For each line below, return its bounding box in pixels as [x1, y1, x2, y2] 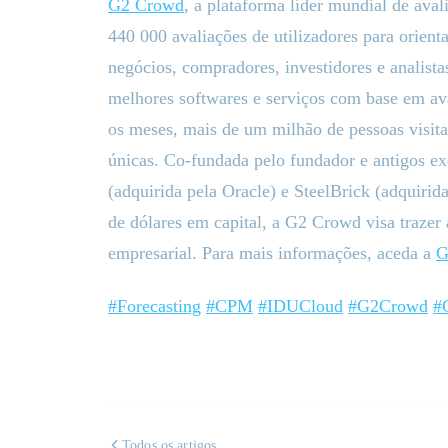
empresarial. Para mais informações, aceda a [108, 242, 436, 263]
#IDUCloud [258, 295, 343, 316]
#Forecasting [108, 295, 201, 316]
